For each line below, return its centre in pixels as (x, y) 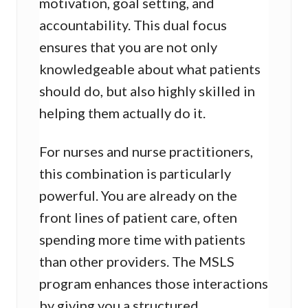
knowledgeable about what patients (150, 69)
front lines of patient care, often (138, 218)
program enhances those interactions (154, 284)
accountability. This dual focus (133, 25)
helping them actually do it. (122, 113)
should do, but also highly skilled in (147, 91)
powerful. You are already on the (138, 196)
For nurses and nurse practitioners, (146, 152)
